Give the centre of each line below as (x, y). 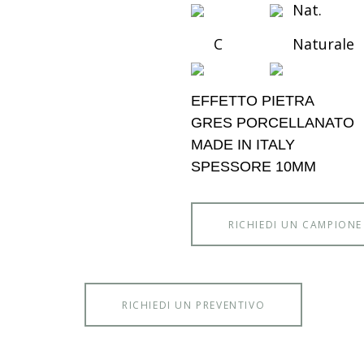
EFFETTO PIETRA (252, 101)
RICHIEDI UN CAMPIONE (295, 224)
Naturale (323, 44)
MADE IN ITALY (243, 145)
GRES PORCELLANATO (272, 123)
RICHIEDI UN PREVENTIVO (194, 305)
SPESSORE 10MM (253, 167)
